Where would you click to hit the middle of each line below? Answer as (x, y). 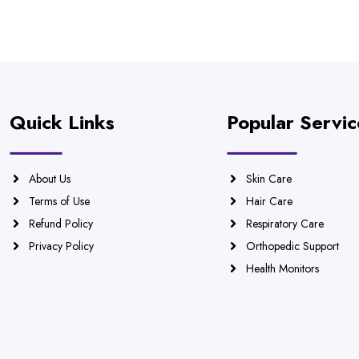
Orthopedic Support (292, 246)
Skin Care (268, 179)
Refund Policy (61, 224)
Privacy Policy (61, 246)
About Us (50, 179)
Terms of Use (59, 201)
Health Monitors (282, 268)
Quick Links (62, 122)
